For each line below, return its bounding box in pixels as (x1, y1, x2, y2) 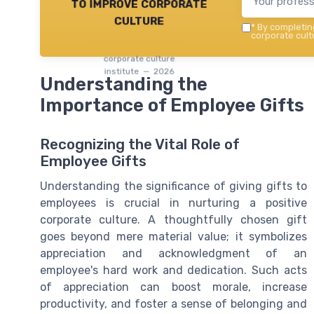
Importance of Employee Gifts (40, 95, 304, 116)
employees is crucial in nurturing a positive (40, 196, 307, 210)
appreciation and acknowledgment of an (40, 247, 307, 261)
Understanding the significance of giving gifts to (40, 179, 307, 193)
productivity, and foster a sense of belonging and (40, 297, 307, 311)
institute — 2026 (104, 66, 174, 76)
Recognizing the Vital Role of (40, 136, 240, 153)
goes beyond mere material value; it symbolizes (40, 230, 307, 244)
